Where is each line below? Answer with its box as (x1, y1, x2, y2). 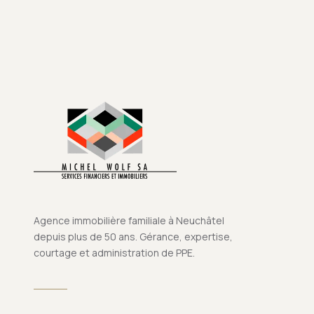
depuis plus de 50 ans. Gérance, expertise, (34, 230, 233, 243)
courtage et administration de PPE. (34, 246, 195, 259)
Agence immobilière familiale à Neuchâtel (34, 214, 224, 227)
